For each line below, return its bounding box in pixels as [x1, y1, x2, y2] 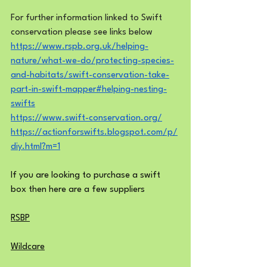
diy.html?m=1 [11, 142, 60, 151]
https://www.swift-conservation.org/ [11, 113, 162, 123]
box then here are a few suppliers [11, 185, 145, 194]
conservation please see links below [11, 27, 153, 37]
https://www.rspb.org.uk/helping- [11, 42, 148, 51]
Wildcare [11, 242, 45, 252]
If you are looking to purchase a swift [11, 170, 163, 180]
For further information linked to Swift [11, 13, 164, 23]
